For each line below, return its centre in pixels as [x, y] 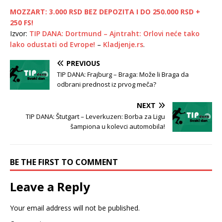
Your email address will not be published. [75, 208]
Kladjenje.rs [123, 44]
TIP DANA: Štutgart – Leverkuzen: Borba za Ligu [95, 116]
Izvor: [20, 33]
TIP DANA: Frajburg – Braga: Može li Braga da [123, 74]
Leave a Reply [50, 186]
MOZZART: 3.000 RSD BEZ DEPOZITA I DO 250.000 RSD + [105, 11]
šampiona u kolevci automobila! [118, 126]
